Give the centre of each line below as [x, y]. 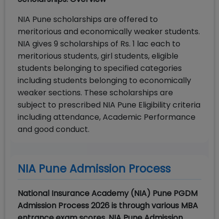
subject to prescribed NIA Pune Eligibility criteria [109, 105]
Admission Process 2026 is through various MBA [108, 206]
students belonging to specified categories [100, 68]
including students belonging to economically [104, 80]
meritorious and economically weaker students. [109, 32]
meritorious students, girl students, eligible [98, 56]
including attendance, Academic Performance [107, 117]
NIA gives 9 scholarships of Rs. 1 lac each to [99, 44]
